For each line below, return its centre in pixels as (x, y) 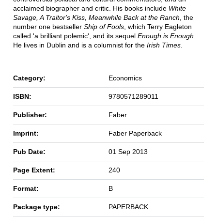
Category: (29, 78)
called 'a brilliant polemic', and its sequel (75, 36)
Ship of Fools (104, 27)
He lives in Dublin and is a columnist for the (80, 45)
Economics (125, 78)
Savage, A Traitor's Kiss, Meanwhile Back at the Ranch (96, 18)
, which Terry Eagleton (158, 27)
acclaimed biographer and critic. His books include (91, 8)
